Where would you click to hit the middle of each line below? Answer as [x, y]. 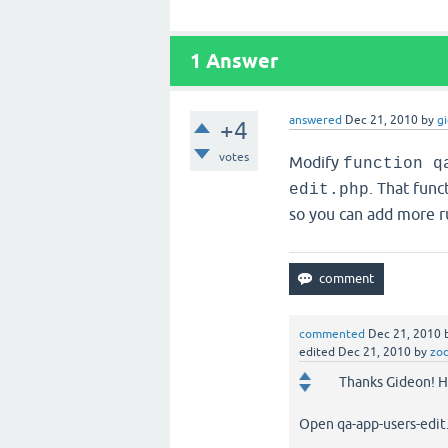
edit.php [329, 190]
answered [316, 120]
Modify [316, 162]
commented [332, 334]
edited [317, 352]
